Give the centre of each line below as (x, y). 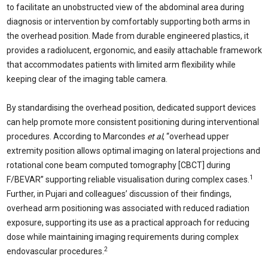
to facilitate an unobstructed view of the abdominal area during (125, 7)
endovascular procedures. (55, 251)
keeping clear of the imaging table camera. (87, 79)
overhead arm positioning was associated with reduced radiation (128, 208)
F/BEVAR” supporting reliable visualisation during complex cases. (128, 179)
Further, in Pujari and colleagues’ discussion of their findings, (119, 194)
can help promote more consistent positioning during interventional (133, 122)
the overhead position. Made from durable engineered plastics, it (128, 36)
